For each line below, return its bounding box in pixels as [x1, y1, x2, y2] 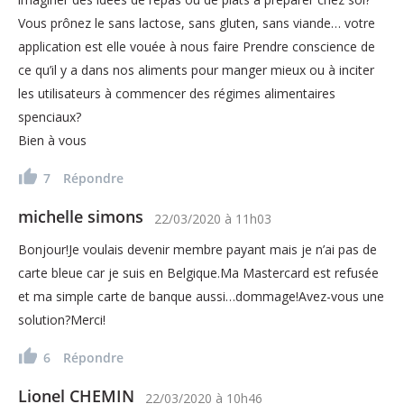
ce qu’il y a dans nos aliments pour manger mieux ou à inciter [18, 60, 374, 78]
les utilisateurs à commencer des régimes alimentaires [18, 84, 335, 102]
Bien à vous [18, 131, 87, 149]
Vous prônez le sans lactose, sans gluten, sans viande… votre [18, 14, 375, 32]
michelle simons [18, 205, 143, 227]
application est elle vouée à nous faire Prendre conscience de [18, 37, 375, 55]
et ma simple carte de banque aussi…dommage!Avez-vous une [18, 287, 384, 305]
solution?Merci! [18, 310, 106, 328]
